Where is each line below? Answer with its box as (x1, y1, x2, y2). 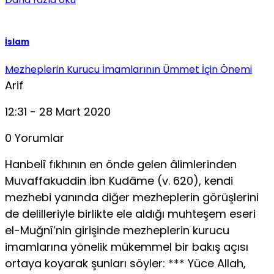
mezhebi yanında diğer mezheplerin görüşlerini (5, 190, 259, 206)
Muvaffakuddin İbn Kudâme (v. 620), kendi (5, 173, 233, 189)
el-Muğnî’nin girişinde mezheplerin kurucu (5, 223, 229, 239)
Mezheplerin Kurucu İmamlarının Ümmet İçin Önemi (5, 62, 252, 77)
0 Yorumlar (5, 130, 64, 146)
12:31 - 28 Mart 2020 (5, 104, 111, 120)
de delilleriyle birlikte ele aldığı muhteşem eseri (5, 206, 256, 222)
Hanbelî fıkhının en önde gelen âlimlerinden (5, 157, 237, 172)
